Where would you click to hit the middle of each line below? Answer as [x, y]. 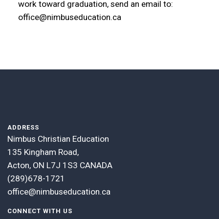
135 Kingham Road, [43, 152]
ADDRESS [23, 127]
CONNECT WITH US [40, 211]
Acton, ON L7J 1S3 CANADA [60, 165]
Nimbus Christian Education [58, 139]
